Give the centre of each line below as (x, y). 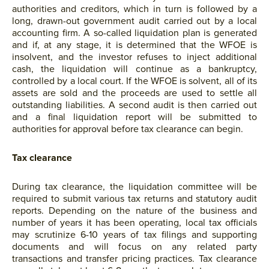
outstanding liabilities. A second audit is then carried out (134, 105)
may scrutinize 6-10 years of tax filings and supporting (134, 235)
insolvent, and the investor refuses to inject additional (134, 57)
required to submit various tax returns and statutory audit (134, 199)
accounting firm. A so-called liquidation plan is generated (134, 33)
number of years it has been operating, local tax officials (134, 223)
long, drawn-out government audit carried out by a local (134, 21)
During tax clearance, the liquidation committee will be (134, 187)
